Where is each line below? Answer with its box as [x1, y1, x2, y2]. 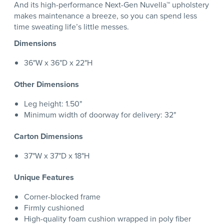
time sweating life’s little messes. [14, 21, 129, 33]
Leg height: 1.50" [24, 98, 82, 110]
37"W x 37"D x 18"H [24, 150, 89, 162]
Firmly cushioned [24, 202, 84, 214]
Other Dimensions [14, 78, 79, 90]
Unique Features [14, 171, 74, 183]
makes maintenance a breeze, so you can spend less [14, 10, 197, 22]
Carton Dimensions [14, 130, 83, 142]
